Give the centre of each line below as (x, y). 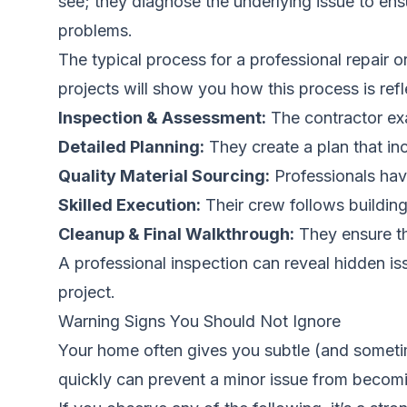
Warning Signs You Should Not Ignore (199, 321)
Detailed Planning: (131, 147)
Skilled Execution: (129, 205)
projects (89, 89)
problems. (95, 30)
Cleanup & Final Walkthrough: (176, 234)
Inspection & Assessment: (162, 118)
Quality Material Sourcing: (164, 176)
